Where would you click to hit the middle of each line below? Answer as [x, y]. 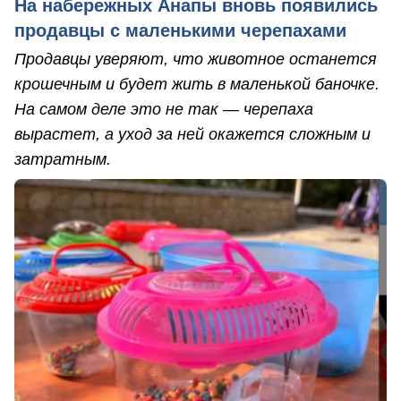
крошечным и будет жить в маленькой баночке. [197, 84]
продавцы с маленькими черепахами [180, 30]
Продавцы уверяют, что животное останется [196, 59]
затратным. [63, 159]
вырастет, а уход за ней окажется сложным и [192, 134]
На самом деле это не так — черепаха [164, 109]
